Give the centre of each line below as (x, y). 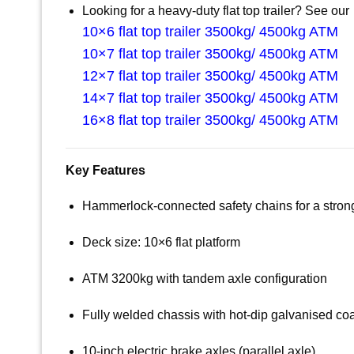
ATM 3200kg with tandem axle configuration (204, 279)
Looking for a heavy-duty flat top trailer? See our (215, 10)
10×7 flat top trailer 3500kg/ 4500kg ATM (210, 53)
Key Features (105, 170)
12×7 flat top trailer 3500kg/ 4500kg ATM (210, 75)
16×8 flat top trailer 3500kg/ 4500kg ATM (210, 120)
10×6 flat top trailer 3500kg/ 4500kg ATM (210, 31)
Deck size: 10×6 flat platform (161, 243)
